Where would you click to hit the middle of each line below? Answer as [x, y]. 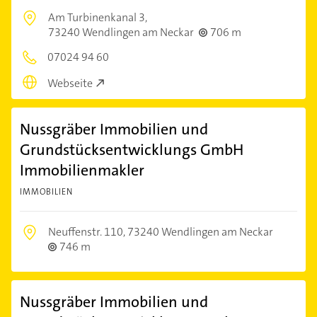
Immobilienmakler [82, 170]
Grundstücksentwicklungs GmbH [132, 149]
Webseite [70, 83]
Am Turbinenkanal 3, [98, 18]
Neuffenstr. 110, [88, 231]
